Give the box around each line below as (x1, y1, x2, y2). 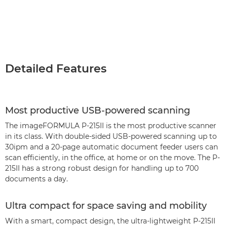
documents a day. (5, 174, 68, 183)
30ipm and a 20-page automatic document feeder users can (5, 142, 218, 152)
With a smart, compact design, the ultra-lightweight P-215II (5, 216, 215, 225)
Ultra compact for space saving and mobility (5, 200, 207, 211)
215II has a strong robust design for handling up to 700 (5, 164, 199, 173)
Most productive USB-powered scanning (5, 105, 190, 116)
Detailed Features (5, 62, 106, 75)
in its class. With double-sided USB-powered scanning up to (5, 132, 217, 141)
